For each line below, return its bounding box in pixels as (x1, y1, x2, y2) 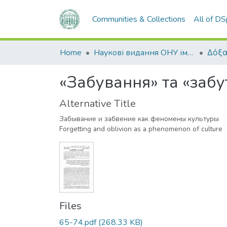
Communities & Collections (92, 14, 186, 25)
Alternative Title (59, 96, 136, 110)
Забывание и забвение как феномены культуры (59, 113, 219, 124)
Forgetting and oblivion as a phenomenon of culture (59, 124, 222, 134)
